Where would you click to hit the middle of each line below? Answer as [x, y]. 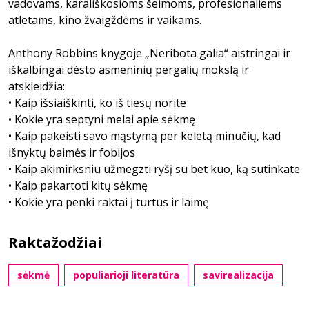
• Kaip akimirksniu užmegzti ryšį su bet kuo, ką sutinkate [154, 169]
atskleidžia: [37, 86]
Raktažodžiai [55, 242]
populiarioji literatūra [126, 275]
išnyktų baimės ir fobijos [72, 152]
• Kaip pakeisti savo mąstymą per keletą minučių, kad [144, 136]
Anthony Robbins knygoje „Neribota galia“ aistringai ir [149, 53]
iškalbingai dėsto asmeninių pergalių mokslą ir [129, 70]
